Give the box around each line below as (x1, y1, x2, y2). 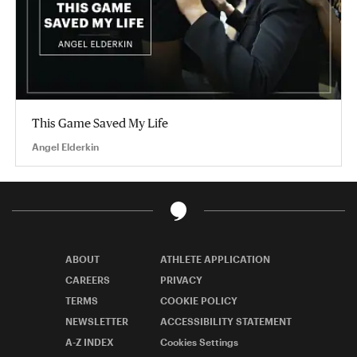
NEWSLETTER (65, 315, 128, 327)
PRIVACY (160, 273, 202, 285)
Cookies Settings (160, 335, 238, 347)
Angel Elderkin (32, 140, 99, 152)
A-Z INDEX (65, 335, 114, 347)
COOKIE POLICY (160, 294, 237, 306)
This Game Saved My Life (32, 115, 168, 130)
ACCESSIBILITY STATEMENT (160, 315, 292, 327)
